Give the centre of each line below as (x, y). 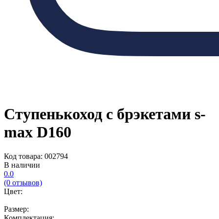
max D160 (38, 132)
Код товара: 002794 (36, 156)
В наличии (22, 165)
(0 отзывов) (23, 182)
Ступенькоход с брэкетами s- (105, 114)
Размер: (16, 209)
